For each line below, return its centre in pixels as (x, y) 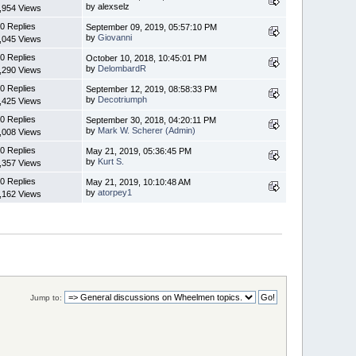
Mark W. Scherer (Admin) (147, 130)
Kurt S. (111, 161)
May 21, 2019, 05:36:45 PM (139, 151)
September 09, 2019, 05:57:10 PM (152, 27)
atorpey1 (115, 192)
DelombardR (122, 68)
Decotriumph (123, 99)
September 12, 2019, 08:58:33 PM (152, 89)
